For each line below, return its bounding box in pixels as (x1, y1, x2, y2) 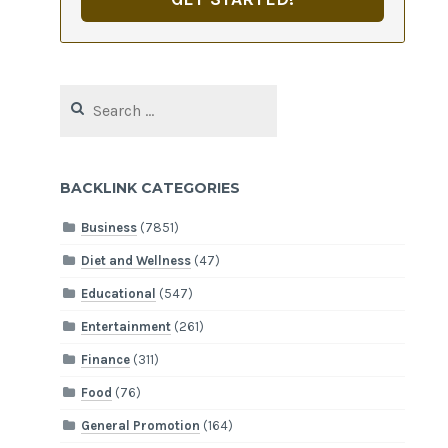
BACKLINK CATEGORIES (60, 178, 241, 197)
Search (60, 86, 101, 102)
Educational (81, 286, 157, 302)
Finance (81, 352, 131, 368)
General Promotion (81, 418, 201, 434)
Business (81, 220, 138, 236)
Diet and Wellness (81, 253, 192, 269)
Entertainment (81, 319, 172, 335)
